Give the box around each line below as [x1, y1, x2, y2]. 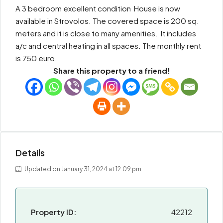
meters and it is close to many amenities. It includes [15, 28, 196, 38]
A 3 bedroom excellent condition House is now [15, 3, 180, 13]
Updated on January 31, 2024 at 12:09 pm [23, 165, 141, 173]
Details [15, 147, 45, 158]
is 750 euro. [15, 53, 57, 63]
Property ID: [31, 207, 76, 217]
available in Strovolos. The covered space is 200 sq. [15, 16, 199, 25]
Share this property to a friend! [53, 66, 170, 75]
